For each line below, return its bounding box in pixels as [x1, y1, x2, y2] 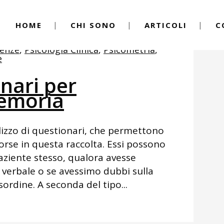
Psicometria [103, 43, 155, 55]
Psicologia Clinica [24, 43, 98, 55]
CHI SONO [70, 20, 116, 30]
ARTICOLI [144, 20, 187, 30]
